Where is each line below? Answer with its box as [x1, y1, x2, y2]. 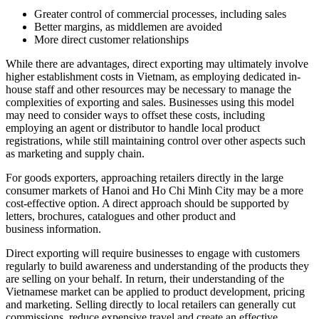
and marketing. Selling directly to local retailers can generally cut [6, 298, 296, 310]
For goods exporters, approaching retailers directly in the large [6, 171, 283, 184]
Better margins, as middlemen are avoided [34, 20, 222, 33]
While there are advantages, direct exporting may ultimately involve [6, 57, 308, 70]
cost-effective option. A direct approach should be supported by [6, 197, 289, 209]
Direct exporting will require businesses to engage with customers [6, 246, 300, 259]
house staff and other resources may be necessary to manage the [6, 83, 291, 95]
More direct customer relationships [34, 33, 189, 46]
